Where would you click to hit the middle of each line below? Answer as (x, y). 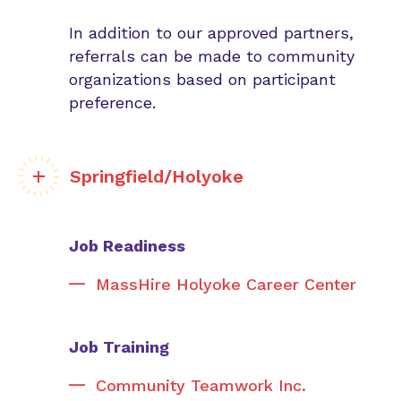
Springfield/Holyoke (157, 176)
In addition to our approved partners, (211, 33)
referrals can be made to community (212, 56)
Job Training (119, 347)
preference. (112, 102)
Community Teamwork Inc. (201, 385)
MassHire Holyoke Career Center (226, 284)
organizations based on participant (202, 79)
